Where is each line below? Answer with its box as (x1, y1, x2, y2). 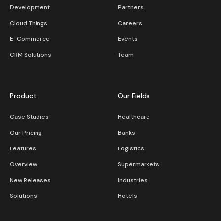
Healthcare (118, 113, 150, 121)
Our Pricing (10, 129, 42, 137)
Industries (118, 176, 147, 184)
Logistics (118, 145, 144, 152)
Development (10, 3, 50, 11)
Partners (118, 3, 144, 11)
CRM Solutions (10, 51, 51, 59)
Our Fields (118, 91, 150, 100)
